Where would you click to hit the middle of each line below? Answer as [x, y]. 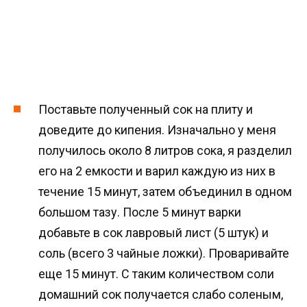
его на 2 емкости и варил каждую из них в [157, 171]
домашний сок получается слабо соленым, [161, 295]
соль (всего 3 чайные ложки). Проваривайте [164, 254]
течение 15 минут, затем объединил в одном [165, 192]
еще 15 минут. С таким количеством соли [156, 274]
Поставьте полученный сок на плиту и [146, 110]
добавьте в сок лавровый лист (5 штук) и [153, 233]
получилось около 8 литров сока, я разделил [165, 151]
